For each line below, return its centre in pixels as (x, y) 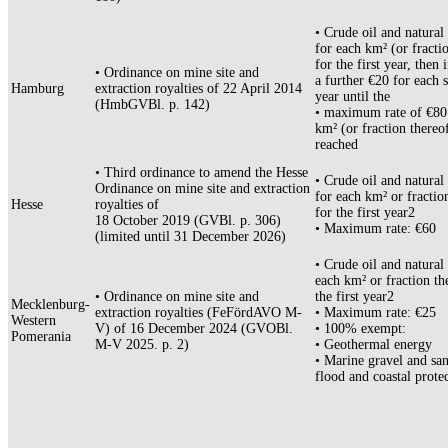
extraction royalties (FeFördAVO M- (198, 313)
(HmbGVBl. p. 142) (152, 105)
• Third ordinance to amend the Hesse (201, 173)
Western (33, 321)
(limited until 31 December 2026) (190, 237)
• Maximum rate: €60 (375, 229)
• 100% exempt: (360, 329)
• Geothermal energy (373, 345)
